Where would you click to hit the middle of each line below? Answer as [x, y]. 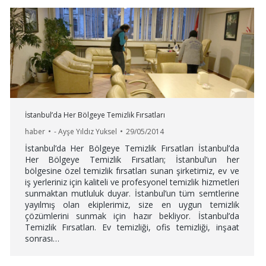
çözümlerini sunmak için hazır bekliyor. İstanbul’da [132, 216]
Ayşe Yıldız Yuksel [87, 131]
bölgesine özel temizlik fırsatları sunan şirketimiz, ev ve [132, 170]
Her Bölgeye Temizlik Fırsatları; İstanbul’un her [132, 159]
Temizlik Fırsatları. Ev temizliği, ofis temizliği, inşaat [132, 227]
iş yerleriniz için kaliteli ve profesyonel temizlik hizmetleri [132, 182]
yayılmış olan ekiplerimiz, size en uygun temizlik [132, 204]
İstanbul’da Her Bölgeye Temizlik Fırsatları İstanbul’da [132, 148]
